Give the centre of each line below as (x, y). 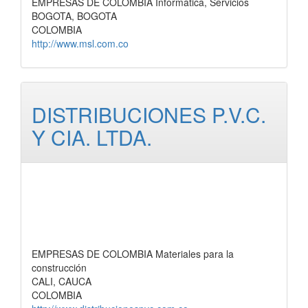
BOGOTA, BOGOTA (74, 16)
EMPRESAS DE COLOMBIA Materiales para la (133, 254)
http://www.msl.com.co (80, 43)
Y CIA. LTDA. (92, 137)
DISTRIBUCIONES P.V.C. (149, 114)
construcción (59, 267)
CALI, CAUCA (62, 281)
